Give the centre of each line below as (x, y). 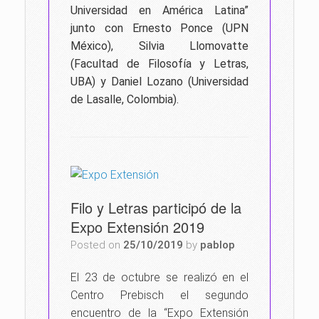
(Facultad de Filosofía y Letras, (159, 64)
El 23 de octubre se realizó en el (159, 277)
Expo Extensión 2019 (137, 227)
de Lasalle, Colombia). (126, 99)
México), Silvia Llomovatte (159, 46)
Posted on (100, 245)
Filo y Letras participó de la (156, 208)
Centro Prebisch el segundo (159, 295)
